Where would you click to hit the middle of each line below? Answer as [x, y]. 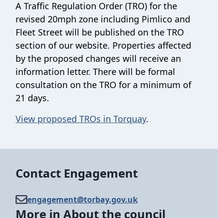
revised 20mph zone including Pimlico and [103, 19]
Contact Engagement [77, 173]
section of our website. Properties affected [103, 45]
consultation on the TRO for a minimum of [103, 85]
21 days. [32, 98]
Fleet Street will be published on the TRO [100, 32]
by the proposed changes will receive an [98, 58]
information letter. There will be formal [95, 72]
